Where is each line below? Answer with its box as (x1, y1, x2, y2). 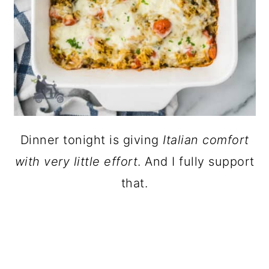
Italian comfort (163, 133, 249, 147)
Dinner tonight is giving (20, 133, 163, 147)
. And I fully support (138, 154, 255, 169)
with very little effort (14, 154, 138, 169)
